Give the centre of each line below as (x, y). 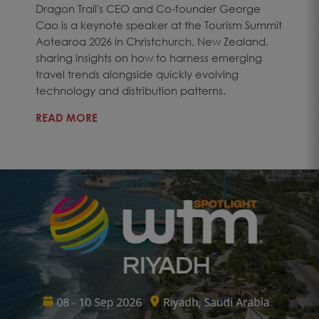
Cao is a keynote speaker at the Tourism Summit (159, 25)
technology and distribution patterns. (131, 90)
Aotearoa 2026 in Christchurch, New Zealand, (152, 41)
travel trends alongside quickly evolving (137, 74)
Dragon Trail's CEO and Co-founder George (148, 8)
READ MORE (67, 117)
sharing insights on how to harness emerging (149, 57)
